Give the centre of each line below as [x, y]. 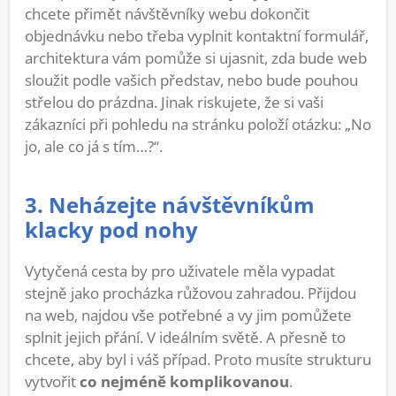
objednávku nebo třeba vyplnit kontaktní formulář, [197, 35]
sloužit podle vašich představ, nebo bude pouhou [191, 80]
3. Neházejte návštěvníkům [170, 205]
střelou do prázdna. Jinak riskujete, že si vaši [174, 102]
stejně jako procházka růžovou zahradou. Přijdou [190, 293]
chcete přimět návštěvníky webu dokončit [167, 13]
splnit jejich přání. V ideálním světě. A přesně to [185, 337]
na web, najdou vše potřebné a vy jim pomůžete [188, 315]
